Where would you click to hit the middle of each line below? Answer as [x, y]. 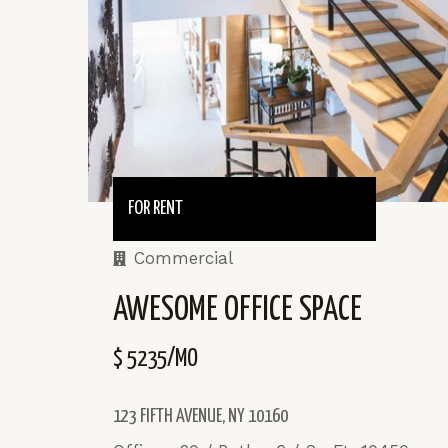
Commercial [183, 257]
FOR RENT [155, 208]
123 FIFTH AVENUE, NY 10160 [200, 416]
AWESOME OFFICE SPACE [237, 310]
